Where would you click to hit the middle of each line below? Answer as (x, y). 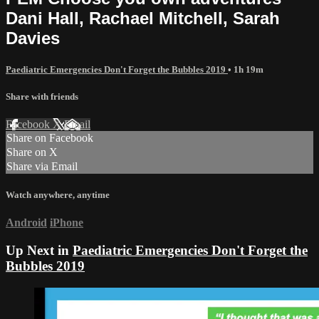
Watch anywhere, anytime (58, 195)
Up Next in (39, 251)
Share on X (32, 152)
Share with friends (42, 96)
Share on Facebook (50, 138)
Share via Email (42, 167)
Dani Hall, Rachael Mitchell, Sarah (143, 18)
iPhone (67, 223)
